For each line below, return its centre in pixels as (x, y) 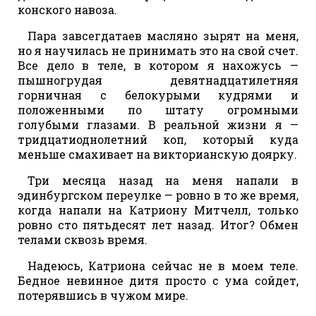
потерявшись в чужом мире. (103, 295)
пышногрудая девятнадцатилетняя (158, 80)
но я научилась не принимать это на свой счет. (158, 50)
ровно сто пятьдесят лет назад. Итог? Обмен (158, 224)
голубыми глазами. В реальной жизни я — (158, 124)
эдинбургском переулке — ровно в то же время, (158, 195)
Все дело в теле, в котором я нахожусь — (158, 65)
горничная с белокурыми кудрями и (158, 95)
